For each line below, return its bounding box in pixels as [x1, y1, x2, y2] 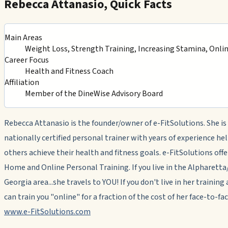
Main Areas [5, 32, 42, 43]
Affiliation [5, 76, 39, 88]
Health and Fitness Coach [25, 65, 113, 77]
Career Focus [5, 54, 49, 66]
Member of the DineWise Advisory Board [25, 88, 163, 99]
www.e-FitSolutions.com [4, 206, 91, 217]
